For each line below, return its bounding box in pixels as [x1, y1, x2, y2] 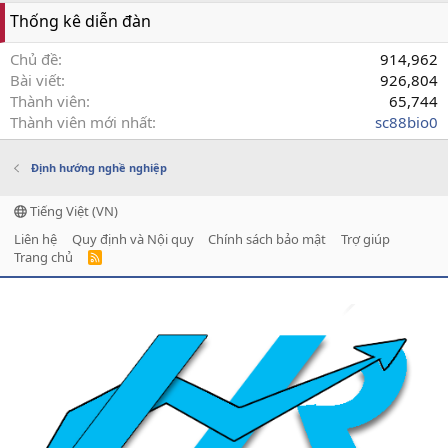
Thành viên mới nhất [10, 112, 152, 133]
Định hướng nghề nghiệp [30, 160, 167, 176]
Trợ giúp [340, 230, 390, 249]
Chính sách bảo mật [208, 230, 326, 249]
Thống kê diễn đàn [10, 10, 151, 33]
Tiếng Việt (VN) [27, 202, 118, 221]
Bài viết [10, 70, 61, 91]
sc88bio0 [375, 112, 438, 133]
